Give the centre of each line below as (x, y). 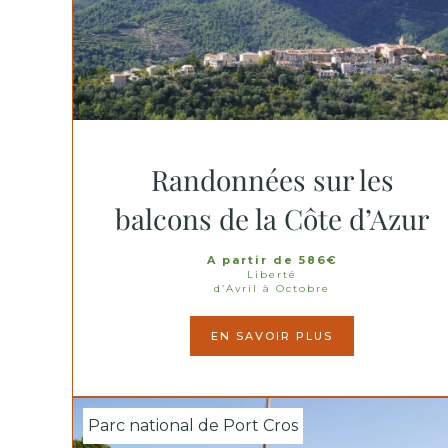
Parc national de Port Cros (193, 425)
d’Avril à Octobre (272, 288)
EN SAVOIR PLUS (272, 336)
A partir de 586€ (272, 260)
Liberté (272, 274)
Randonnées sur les (272, 179)
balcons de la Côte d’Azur (272, 218)
